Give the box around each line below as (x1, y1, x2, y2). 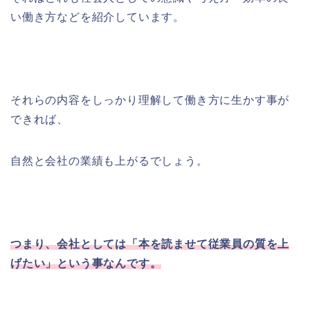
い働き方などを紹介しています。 (10, 11, 185, 24)
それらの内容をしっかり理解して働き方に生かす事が (10, 94, 290, 107)
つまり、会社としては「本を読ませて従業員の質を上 (10, 238, 290, 250)
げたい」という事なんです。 (10, 257, 162, 270)
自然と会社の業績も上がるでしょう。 (10, 155, 208, 167)
